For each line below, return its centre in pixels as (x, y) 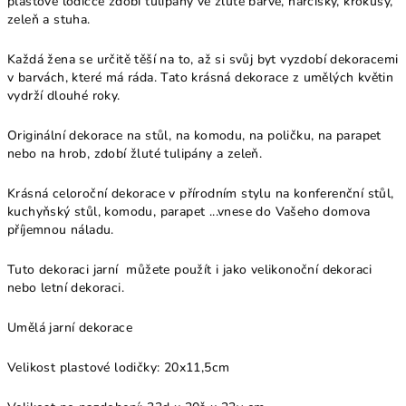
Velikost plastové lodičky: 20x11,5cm (119, 367)
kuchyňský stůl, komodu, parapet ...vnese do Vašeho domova (189, 212)
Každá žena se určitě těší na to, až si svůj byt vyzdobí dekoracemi (203, 59)
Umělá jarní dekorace (70, 328)
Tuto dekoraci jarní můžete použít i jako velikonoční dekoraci (190, 270)
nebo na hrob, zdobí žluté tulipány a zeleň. (135, 154)
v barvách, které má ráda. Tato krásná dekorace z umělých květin (201, 77)
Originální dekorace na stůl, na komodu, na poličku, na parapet (194, 135)
